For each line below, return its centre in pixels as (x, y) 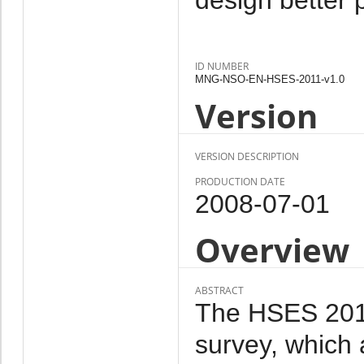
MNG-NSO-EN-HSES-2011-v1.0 (269, 79)
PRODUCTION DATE (240, 181)
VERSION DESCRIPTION (247, 156)
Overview (272, 249)
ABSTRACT (219, 290)
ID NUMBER (221, 66)
